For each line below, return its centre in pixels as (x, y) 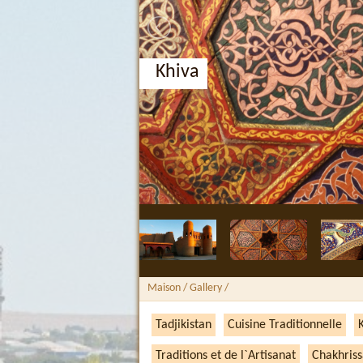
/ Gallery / (205, 288)
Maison (164, 288)
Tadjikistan (184, 325)
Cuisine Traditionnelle (285, 325)
